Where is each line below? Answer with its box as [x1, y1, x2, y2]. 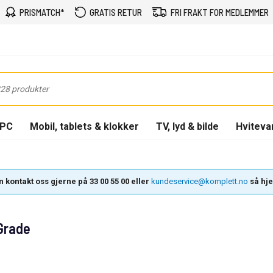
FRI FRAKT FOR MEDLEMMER [170, 7, 269, 18]
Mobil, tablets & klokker [30, 120, 139, 132]
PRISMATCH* [19, 7, 65, 18]
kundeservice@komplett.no [151, 177, 248, 186]
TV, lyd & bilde [156, 120, 219, 132]
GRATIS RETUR [89, 7, 142, 18]
